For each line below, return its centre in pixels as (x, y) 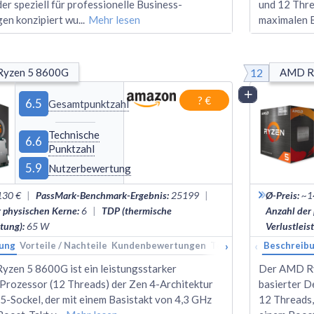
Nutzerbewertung (90, 168)
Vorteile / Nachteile (63, 245)
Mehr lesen (114, 19)
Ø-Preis (281, 195)
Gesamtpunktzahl (89, 103)
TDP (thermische (137, 210)
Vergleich (277, 94)
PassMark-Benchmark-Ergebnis (101, 195)
